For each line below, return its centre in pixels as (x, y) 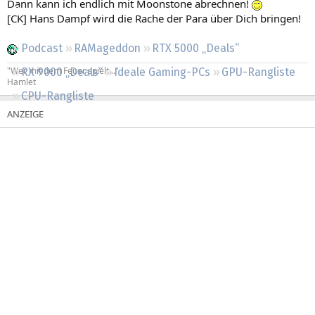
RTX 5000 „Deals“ (195, 48)
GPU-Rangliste (258, 72)
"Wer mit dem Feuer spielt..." (63, 70)
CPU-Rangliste (58, 96)
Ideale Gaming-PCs (162, 72)
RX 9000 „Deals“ (62, 72)
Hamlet (21, 82)
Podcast (42, 48)
